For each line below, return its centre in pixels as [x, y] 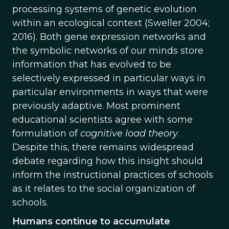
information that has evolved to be [92, 64]
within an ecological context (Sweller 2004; [111, 23]
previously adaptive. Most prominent [96, 106]
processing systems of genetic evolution [105, 9]
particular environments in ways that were [110, 92]
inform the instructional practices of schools [113, 175]
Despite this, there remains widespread [103, 147]
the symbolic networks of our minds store [108, 51]
